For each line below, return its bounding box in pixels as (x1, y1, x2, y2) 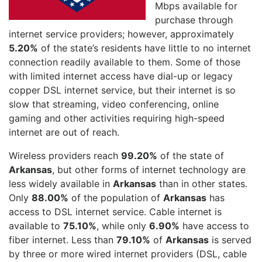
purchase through (155, 14, 233, 26)
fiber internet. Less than (9, 234, 116, 246)
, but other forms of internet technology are (52, 164, 246, 176)
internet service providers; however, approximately (9, 28, 234, 40)
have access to (180, 220, 249, 232)
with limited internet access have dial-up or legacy (9, 70, 233, 82)
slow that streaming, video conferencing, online (9, 98, 219, 111)
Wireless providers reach (9, 150, 121, 162)
